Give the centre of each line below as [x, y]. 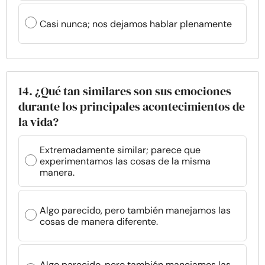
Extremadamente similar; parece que [120, 150]
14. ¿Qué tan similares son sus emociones [125, 91]
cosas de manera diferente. [99, 221]
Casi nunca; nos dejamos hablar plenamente [136, 24]
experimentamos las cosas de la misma [125, 161]
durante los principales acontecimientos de [132, 106]
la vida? [38, 122]
